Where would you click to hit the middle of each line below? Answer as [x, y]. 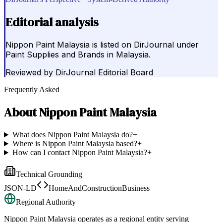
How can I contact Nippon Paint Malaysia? [80, 153]
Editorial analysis [52, 22]
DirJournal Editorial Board [104, 73]
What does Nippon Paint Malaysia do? [72, 135]
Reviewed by [29, 73]
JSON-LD [20, 188]
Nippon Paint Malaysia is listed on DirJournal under [102, 45]
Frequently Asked [32, 90]
